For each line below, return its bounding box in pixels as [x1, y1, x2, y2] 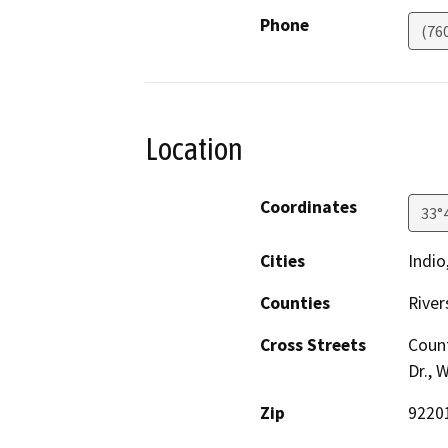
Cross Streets [260, 334, 366, 357]
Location [145, 130, 243, 167]
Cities [260, 250, 305, 273]
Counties [260, 292, 330, 315]
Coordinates [260, 196, 357, 219]
